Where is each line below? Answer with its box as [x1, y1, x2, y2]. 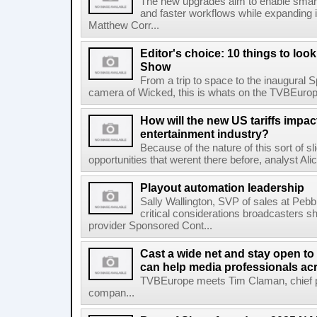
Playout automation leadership [140, 181, 304, 194]
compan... [88, 287, 134, 299]
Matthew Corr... [88, 20, 159, 31]
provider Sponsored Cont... [88, 220, 212, 231]
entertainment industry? [140, 127, 269, 140]
